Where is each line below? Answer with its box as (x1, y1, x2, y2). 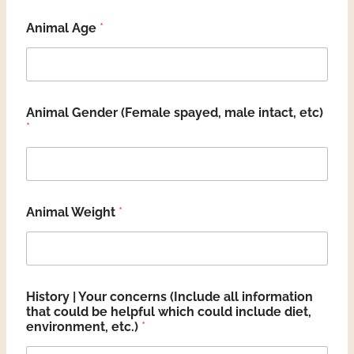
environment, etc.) (26, 319, 141, 334)
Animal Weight (26, 205, 119, 220)
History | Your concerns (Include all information (26, 289, 313, 304)
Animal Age (26, 21, 100, 36)
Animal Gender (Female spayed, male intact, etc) (26, 105, 323, 120)
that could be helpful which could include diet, (26, 304, 311, 319)
